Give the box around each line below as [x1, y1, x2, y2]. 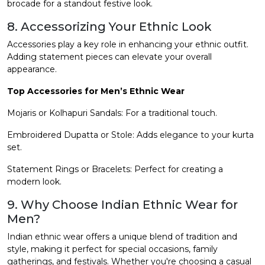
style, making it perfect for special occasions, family [7, 243, 218, 254]
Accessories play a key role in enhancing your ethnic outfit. [7, 38, 248, 50]
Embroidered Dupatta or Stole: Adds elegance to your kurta [7, 129, 254, 140]
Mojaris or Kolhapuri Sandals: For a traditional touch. [7, 107, 217, 118]
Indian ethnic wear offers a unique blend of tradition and [7, 231, 237, 242]
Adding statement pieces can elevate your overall [7, 51, 212, 62]
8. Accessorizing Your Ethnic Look [7, 19, 212, 34]
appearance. [7, 63, 57, 75]
